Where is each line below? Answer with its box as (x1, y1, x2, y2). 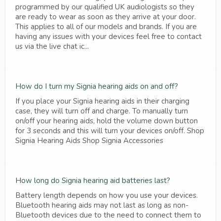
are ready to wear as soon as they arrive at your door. (15, 11, 196, 22)
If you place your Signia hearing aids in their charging (15, 96, 189, 106)
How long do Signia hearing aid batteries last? (15, 175, 170, 185)
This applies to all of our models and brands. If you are (15, 21, 197, 32)
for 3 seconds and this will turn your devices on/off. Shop (15, 125, 204, 136)
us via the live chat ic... (15, 41, 89, 51)
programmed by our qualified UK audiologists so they (15, 1, 194, 12)
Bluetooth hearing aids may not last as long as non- (15, 200, 188, 210)
